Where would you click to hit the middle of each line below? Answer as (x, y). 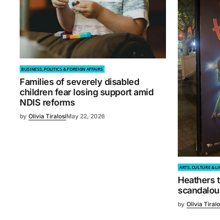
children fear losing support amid (87, 92)
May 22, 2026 (86, 116)
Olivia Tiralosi (47, 116)
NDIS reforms (47, 103)
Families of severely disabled (80, 82)
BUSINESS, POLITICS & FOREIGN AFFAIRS (62, 69)
